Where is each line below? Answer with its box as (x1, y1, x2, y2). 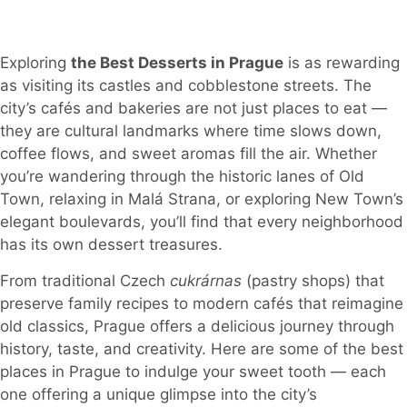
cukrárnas (170, 271, 242, 290)
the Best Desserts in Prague (71, 54, 283, 73)
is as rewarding (283, 54, 400, 73)
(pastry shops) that (242, 271, 384, 290)
